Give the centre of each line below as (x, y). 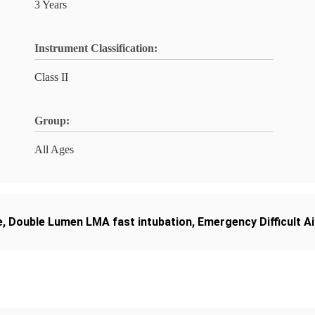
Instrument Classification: (96, 48)
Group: (52, 121)
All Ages (54, 149)
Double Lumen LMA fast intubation (100, 222)
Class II (51, 77)
